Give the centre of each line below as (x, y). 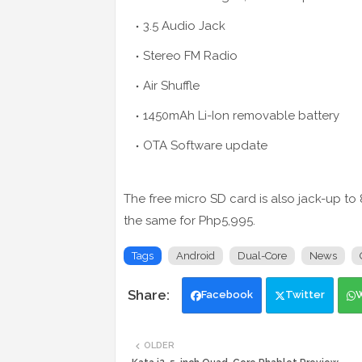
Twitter (305, 295)
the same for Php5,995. (189, 221)
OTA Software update (205, 146)
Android (196, 256)
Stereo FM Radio (190, 56)
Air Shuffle (171, 86)
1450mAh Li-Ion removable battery (241, 116)
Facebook (227, 295)
